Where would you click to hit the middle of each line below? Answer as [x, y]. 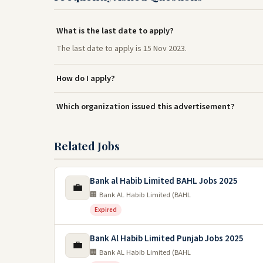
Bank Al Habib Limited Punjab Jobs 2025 [167, 239]
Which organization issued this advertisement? [146, 107]
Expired [106, 210]
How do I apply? [86, 78]
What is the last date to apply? [115, 31]
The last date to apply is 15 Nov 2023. [122, 49]
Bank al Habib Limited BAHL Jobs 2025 [164, 181]
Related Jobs [87, 146]
